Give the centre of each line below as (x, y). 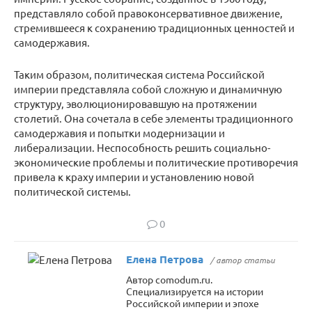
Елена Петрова (165, 259)
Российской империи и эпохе (193, 303)
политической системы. (72, 191)
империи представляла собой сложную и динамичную (148, 89)
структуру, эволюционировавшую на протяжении (135, 103)
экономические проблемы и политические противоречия (156, 162)
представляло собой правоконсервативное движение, (148, 13)
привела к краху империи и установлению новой (134, 177)
